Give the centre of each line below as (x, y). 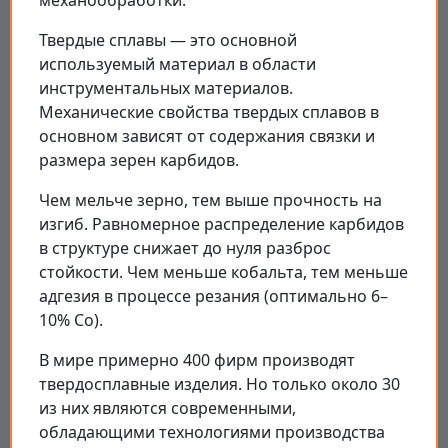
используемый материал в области (177, 63)
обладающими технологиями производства (212, 431)
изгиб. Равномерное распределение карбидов (221, 223)
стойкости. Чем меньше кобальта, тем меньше (223, 271)
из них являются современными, (167, 407)
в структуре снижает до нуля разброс (185, 247)
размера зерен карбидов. (139, 159)
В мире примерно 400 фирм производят (197, 359)
